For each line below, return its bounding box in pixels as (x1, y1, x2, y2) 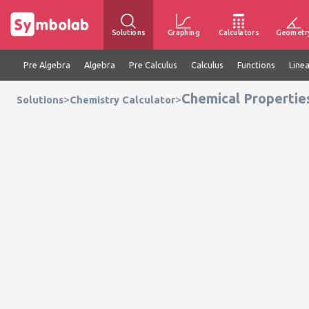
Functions (237, 60, 275, 70)
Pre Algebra (23, 60, 70, 70)
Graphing (168, 28, 199, 37)
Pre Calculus (129, 60, 177, 70)
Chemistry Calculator (70, 94, 175, 106)
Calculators (218, 28, 259, 37)
